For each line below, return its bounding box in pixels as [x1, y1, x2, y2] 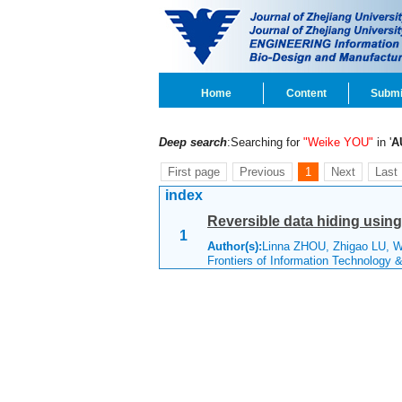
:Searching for [227, 135, 303, 149]
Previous [240, 165, 285, 179]
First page [168, 165, 220, 179]
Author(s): [207, 240, 262, 253]
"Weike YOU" [303, 135, 373, 149]
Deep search [159, 135, 227, 149]
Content [285, 87, 327, 100]
